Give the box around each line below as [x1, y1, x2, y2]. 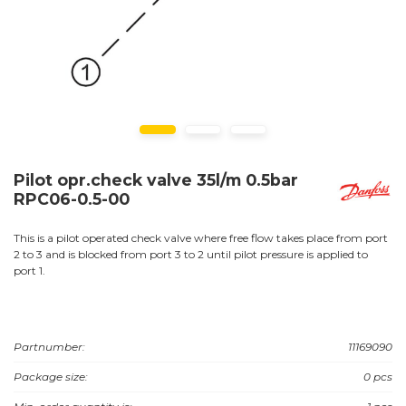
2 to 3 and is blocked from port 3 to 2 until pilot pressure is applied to [14, 246, 368, 261]
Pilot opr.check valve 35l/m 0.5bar [14, 169, 298, 189]
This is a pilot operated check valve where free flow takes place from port [14, 230, 388, 245]
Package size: [14, 369, 88, 383]
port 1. [14, 263, 45, 277]
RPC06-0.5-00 [14, 188, 130, 208]
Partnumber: [14, 339, 85, 353]
